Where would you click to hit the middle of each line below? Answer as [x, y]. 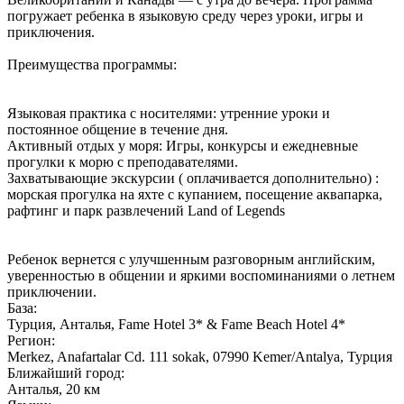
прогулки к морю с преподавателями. [123, 161]
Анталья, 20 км [54, 389]
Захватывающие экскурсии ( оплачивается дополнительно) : [193, 178]
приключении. [52, 291]
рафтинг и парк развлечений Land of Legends [146, 210]
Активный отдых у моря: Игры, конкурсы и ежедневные [183, 145]
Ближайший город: [66, 372]
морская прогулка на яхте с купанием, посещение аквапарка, [195, 194]
